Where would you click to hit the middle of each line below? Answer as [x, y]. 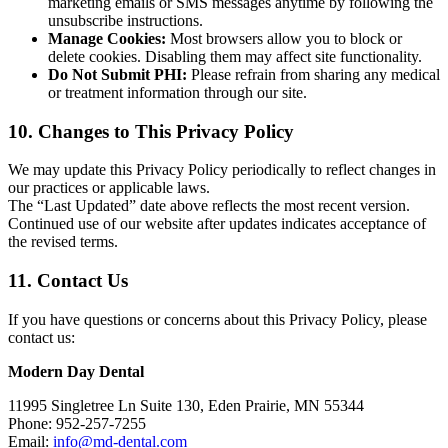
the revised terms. [63, 242]
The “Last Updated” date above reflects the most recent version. [209, 206]
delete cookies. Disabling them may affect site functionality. [235, 56]
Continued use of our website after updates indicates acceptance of [217, 224]
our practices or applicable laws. [109, 188]
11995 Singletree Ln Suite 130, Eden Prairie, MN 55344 [186, 405]
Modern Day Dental [76, 371]
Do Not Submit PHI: [117, 74]
